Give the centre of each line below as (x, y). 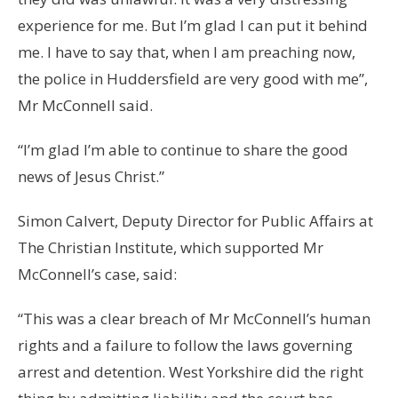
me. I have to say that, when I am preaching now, (187, 52)
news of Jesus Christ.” (91, 177)
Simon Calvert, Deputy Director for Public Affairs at (195, 221)
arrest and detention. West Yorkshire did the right (191, 372)
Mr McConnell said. (85, 106)
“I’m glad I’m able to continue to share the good (183, 150)
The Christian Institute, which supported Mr (171, 248)
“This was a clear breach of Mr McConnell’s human (194, 319)
